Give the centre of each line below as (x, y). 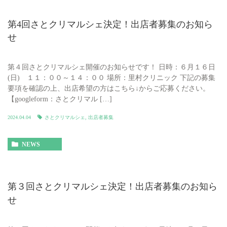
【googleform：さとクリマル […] (60, 99)
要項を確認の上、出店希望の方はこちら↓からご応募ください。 (109, 89)
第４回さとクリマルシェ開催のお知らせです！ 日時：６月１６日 (111, 67)
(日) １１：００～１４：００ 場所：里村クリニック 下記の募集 (111, 78)
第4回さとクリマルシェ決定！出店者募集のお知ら (110, 25)
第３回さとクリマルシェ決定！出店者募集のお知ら (112, 187)
